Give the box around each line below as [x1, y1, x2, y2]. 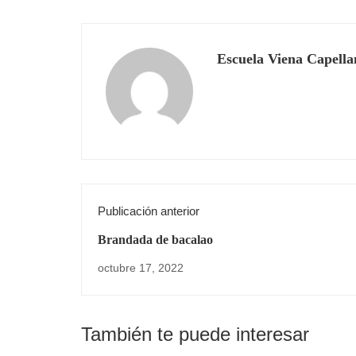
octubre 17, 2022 [98, 261, 184, 274]
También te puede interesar [81, 323, 309, 345]
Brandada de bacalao [98, 232, 213, 246]
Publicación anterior [98, 203, 199, 218]
